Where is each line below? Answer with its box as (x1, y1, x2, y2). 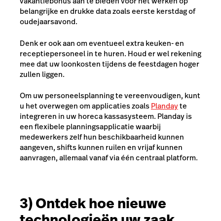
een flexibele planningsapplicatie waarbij (20, 121, 161, 132)
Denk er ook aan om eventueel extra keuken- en (20, 37, 184, 48)
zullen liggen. (20, 69, 65, 79)
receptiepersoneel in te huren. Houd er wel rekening (20, 48, 201, 59)
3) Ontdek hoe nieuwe (20, 194, 166, 214)
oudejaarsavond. (20, 16, 77, 27)
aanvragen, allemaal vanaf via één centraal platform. (20, 152, 198, 163)
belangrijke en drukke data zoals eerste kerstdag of (20, 6, 195, 17)
